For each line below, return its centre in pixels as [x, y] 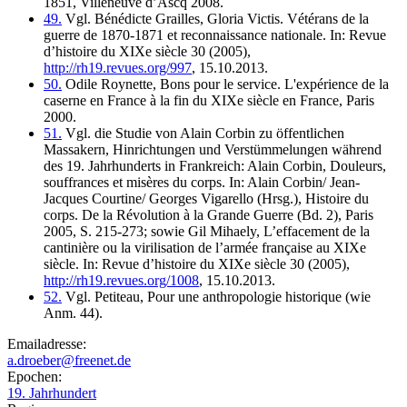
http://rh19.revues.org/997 [118, 67]
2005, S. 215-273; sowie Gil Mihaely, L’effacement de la [207, 231]
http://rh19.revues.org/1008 [121, 280]
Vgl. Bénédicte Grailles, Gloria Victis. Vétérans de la [215, 18]
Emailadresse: [49, 343]
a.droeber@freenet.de [69, 360]
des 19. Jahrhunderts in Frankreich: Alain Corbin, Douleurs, [215, 165]
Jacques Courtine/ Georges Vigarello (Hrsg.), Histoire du [206, 198]
